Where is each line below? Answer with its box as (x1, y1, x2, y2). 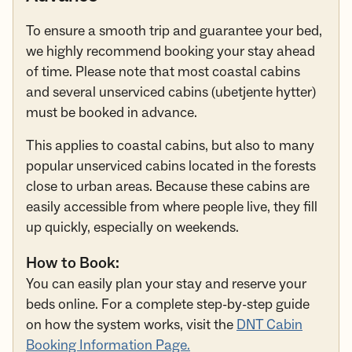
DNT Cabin (236, 316, 302, 335)
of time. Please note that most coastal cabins (26, 63, 300, 82)
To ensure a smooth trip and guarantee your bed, (26, 22, 322, 41)
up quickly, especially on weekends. (26, 218, 239, 237)
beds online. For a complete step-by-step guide (26, 295, 310, 314)
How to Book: (26, 253, 119, 274)
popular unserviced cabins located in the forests (26, 157, 316, 176)
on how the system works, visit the (26, 316, 236, 335)
